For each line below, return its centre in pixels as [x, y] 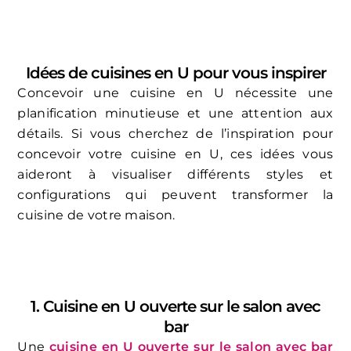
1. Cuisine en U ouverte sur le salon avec [175, 306]
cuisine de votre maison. [96, 215]
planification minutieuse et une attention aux [175, 114]
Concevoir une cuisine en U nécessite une [175, 93]
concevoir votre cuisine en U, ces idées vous [175, 154]
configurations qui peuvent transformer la [175, 195]
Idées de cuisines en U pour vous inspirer [175, 73]
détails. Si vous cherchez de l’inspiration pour [175, 134]
